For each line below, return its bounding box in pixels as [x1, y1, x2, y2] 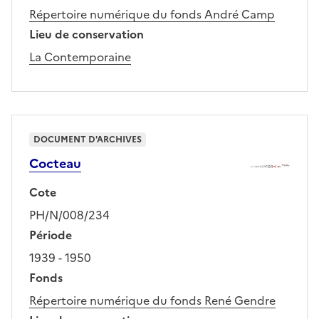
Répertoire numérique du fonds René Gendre [29, 291, 276, 309]
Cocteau [29, 153, 81, 173]
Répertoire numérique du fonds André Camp [29, 5, 275, 23]
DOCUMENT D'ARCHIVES [33, 132, 142, 146]
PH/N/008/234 [29, 206, 110, 224]
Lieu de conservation [29, 25, 144, 43]
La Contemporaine [29, 48, 131, 66]
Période [29, 226, 72, 244]
